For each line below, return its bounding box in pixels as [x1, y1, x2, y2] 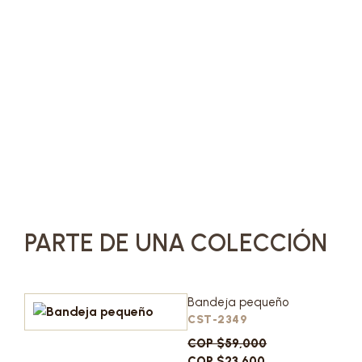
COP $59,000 [187, 336, 267, 351]
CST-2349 [187, 313, 248, 326]
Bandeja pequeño [187, 295, 289, 309]
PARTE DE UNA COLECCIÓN [24, 228, 327, 258]
